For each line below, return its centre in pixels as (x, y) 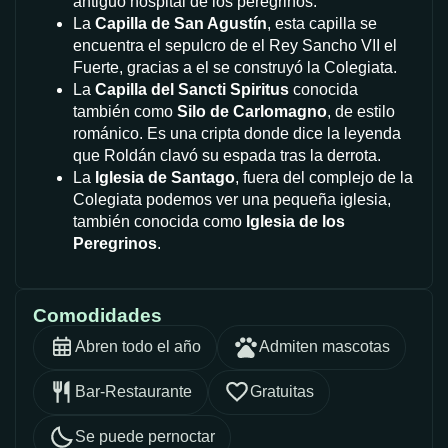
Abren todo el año (138, 347)
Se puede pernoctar (145, 437)
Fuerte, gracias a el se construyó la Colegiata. (235, 67)
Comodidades (97, 315)
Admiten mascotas (324, 347)
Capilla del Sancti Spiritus (192, 89)
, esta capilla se (322, 23)
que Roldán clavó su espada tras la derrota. (227, 155)
